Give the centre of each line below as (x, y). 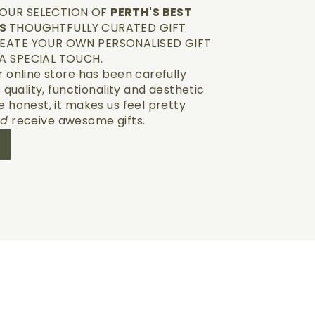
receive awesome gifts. (77, 120)
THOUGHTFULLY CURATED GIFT (97, 27)
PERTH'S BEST (152, 12)
